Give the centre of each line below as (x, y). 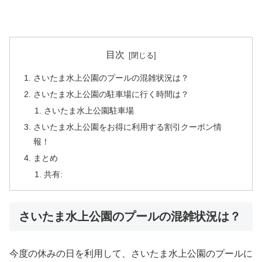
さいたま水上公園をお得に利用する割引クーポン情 (128, 127)
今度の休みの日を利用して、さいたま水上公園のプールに (131, 254)
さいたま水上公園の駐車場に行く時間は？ (111, 94)
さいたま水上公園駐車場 (89, 111)
